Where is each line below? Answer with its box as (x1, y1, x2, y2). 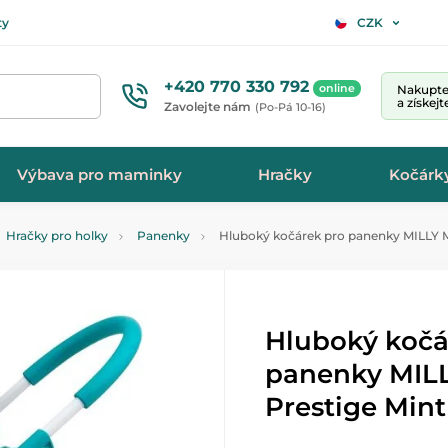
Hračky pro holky (6, 228, 108, 243)
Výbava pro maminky (17, 164, 183, 184)
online (319, 80, 355, 95)
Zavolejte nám (164, 98, 251, 114)
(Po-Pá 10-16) (255, 99, 326, 114)
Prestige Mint (265, 391, 446, 423)
